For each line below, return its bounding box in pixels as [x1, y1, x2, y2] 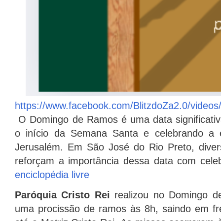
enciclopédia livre [15, 169, 89, 181]
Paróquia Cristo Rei [15, 189, 110, 201]
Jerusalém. [15, 142, 63, 153]
